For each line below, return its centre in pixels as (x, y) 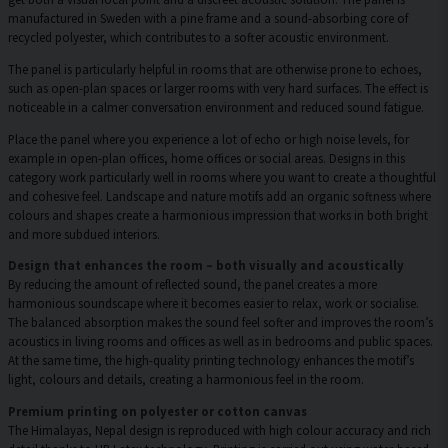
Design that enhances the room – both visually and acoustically (206, 265)
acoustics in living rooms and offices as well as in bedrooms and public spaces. (220, 341)
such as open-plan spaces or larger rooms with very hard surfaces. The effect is (218, 87)
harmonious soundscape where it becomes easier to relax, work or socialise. (213, 303)
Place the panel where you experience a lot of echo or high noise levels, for (208, 138)
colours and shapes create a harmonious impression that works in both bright (218, 214)
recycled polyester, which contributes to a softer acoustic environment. (198, 37)
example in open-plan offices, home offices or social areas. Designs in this (206, 157)
